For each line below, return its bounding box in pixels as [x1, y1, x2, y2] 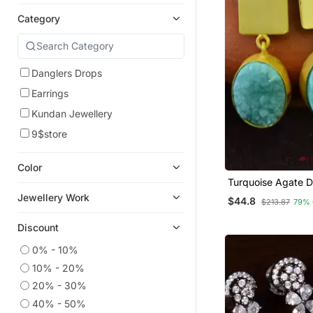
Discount [17, 221, 59, 233]
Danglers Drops [31, 66, 102, 79]
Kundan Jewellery [31, 107, 112, 119]
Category [17, 12, 60, 24]
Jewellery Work [17, 191, 89, 203]
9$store [31, 127, 67, 140]
